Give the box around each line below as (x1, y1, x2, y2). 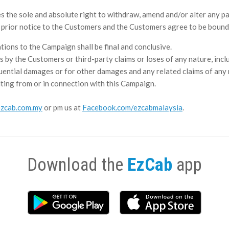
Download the (27, 154, 127, 175)
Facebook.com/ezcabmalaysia (82, 102, 182, 112)
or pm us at (42, 102, 82, 112)
